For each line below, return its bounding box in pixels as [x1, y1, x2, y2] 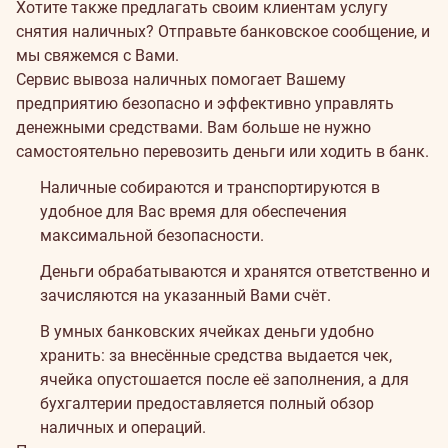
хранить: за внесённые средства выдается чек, [40, 346, 392, 365]
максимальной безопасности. [40, 226, 264, 245]
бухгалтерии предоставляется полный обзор [40, 394, 374, 413]
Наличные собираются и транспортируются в [40, 178, 380, 197]
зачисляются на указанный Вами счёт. [40, 286, 331, 305]
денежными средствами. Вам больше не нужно [16, 118, 371, 137]
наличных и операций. [40, 418, 206, 437]
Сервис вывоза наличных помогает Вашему [16, 70, 346, 89]
